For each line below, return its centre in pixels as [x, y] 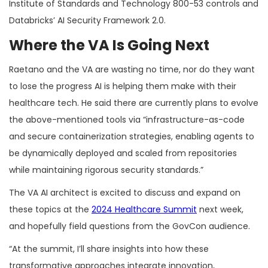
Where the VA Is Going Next [109, 45]
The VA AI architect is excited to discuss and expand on [125, 192]
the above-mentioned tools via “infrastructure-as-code [127, 119]
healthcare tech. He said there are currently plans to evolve [134, 103]
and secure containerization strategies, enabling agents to [132, 136]
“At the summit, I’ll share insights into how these [109, 249]
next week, [220, 209]
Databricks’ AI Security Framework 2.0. [87, 20]
